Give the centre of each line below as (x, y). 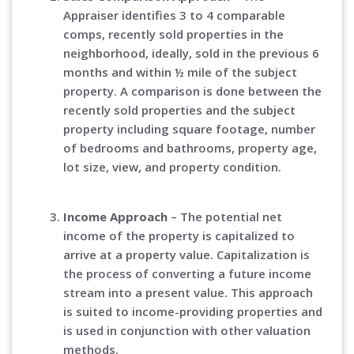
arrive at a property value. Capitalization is (186, 255)
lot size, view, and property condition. (172, 167)
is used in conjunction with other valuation (187, 331)
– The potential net (225, 217)
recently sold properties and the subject (179, 110)
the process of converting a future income (187, 274)
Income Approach (115, 217)
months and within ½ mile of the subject (180, 72)
